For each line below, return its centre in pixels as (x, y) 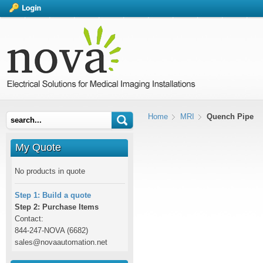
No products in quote (50, 171)
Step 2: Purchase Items (57, 207)
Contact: (29, 219)
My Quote (38, 147)
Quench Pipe (230, 117)
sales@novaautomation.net (61, 242)
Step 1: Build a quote (53, 195)
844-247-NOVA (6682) (51, 230)
